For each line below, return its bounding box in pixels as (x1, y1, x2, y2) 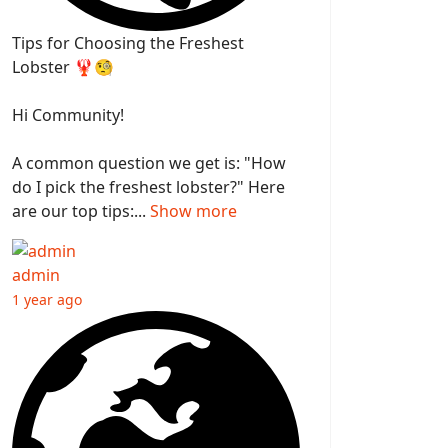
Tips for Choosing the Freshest (12, 32, 244, 55)
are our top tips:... (12, 200, 146, 223)
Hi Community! (12, 104, 124, 127)
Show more (150, 200, 237, 223)
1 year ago (12, 290, 82, 310)
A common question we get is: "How (12, 152, 286, 175)
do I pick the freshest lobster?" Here (12, 176, 285, 199)
